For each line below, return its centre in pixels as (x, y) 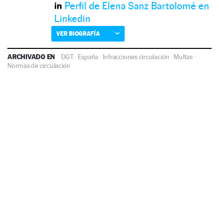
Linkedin (72, 18)
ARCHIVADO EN (32, 56)
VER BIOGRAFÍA (78, 33)
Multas (183, 56)
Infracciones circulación (136, 56)
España (88, 56)
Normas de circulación (39, 65)
